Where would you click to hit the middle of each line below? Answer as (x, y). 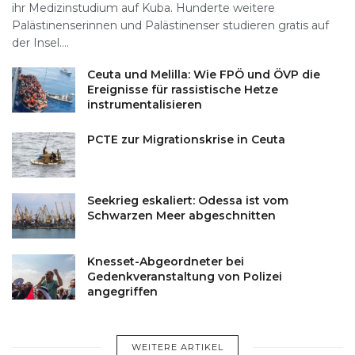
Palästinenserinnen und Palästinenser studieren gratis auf (170, 25)
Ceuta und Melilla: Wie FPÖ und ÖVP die (204, 74)
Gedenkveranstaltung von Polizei (185, 277)
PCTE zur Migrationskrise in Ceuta (186, 139)
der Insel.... (40, 42)
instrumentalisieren (145, 104)
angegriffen (122, 292)
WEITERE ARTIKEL (177, 347)
